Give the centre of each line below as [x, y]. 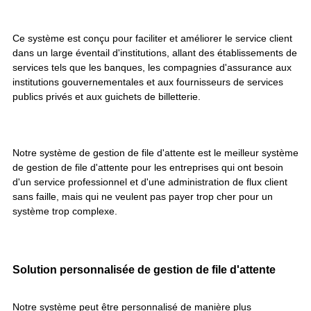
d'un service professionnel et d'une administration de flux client [150, 182]
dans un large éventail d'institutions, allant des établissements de [154, 52]
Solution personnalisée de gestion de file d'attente [144, 270]
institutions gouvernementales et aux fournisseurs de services [148, 82]
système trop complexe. [65, 211]
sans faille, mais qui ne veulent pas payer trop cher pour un [142, 196]
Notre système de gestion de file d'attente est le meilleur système [155, 152]
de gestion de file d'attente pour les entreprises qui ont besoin [148, 167]
